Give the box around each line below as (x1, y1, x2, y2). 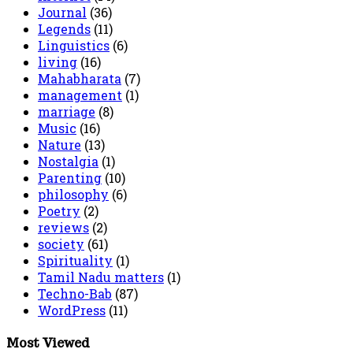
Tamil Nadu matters (38, 269, 164, 286)
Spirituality (38, 252, 113, 269)
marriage (38, 103, 95, 121)
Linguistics (38, 37, 110, 54)
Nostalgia (38, 153, 98, 170)
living (38, 54, 77, 71)
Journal (38, 4, 87, 21)
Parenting (38, 169, 102, 187)
